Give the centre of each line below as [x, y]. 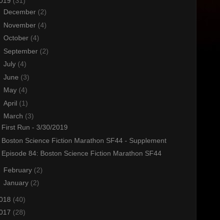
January [17, 183]
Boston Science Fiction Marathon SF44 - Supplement [84, 140]
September [21, 51]
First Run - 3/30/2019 [34, 127]
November [20, 25]
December [20, 12]
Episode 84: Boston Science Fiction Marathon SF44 [81, 153]
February [18, 170]
